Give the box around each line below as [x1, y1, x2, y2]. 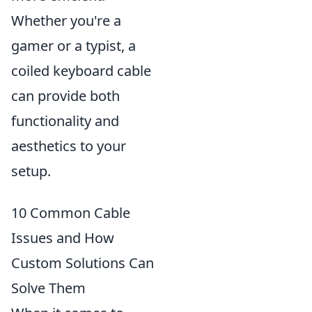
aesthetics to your [11, 136, 126, 155]
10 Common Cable [11, 203, 130, 222]
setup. [11, 161, 51, 180]
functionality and [11, 111, 119, 130]
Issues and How [11, 228, 114, 247]
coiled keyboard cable [11, 61, 151, 80]
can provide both [11, 86, 120, 105]
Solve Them [11, 278, 86, 297]
